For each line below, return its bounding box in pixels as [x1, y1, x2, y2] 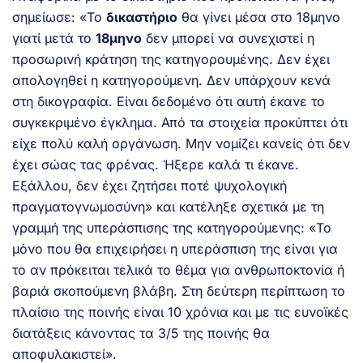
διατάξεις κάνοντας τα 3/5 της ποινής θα [12, 324, 270, 341]
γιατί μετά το [12, 29, 96, 46]
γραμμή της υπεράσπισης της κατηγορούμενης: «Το [12, 219, 331, 236]
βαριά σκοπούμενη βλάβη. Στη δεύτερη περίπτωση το [12, 282, 345, 299]
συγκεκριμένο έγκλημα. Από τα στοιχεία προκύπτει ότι [12, 113, 348, 130]
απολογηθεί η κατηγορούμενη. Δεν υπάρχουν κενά [12, 71, 331, 88]
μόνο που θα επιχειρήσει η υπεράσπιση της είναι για [12, 240, 338, 257]
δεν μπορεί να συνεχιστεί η [142, 29, 314, 46]
